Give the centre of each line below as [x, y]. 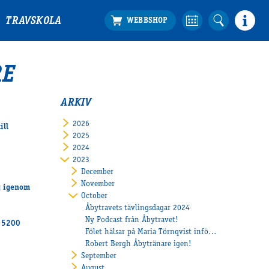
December [97, 172]
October [94, 196]
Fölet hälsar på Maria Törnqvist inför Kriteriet [213, 232]
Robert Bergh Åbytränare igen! [139, 244]
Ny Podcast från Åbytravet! [132, 220]
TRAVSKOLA [34, 22]
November [98, 184]
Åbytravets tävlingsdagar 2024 [138, 208]
